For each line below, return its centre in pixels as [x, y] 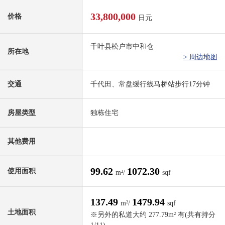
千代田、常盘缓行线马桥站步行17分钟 [150, 84]
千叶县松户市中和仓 [122, 47]
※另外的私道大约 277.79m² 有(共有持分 [153, 215]
